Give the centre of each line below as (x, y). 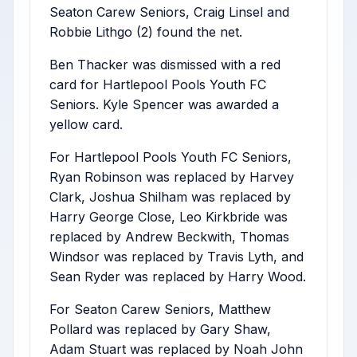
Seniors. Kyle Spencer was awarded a (164, 104)
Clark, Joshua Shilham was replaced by (170, 197)
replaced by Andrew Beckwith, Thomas (169, 237)
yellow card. (86, 124)
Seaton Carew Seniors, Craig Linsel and (169, 12)
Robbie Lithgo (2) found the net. (146, 32)
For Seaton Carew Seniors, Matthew (160, 309)
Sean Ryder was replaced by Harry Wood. (178, 277)
